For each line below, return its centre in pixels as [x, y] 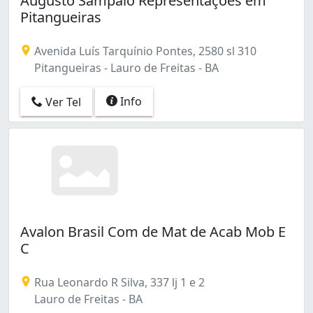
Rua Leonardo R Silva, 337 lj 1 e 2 [118, 282]
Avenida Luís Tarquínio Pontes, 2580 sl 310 [144, 51]
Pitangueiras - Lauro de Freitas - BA [125, 67]
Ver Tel [62, 102]
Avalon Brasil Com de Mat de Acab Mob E [153, 231]
